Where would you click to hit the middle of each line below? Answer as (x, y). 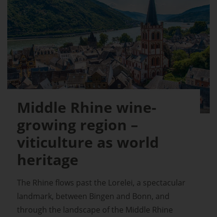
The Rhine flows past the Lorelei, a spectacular (101, 182)
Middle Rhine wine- (87, 107)
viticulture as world (88, 142)
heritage (48, 159)
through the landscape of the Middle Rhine (95, 209)
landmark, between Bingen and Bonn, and (93, 196)
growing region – (77, 124)
